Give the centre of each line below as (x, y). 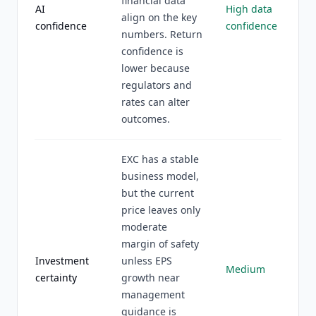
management (153, 294)
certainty (56, 278)
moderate (144, 227)
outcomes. (146, 119)
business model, (160, 176)
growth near (151, 278)
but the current (158, 193)
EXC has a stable (160, 159)
